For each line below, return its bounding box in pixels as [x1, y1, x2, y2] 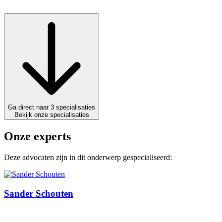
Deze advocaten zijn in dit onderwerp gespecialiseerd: [4, 153, 172, 162]
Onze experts [4, 130, 71, 143]
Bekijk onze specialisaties [14, 111, 89, 119]
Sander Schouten [4, 188, 73, 199]
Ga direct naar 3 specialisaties [56, 104, 95, 111]
